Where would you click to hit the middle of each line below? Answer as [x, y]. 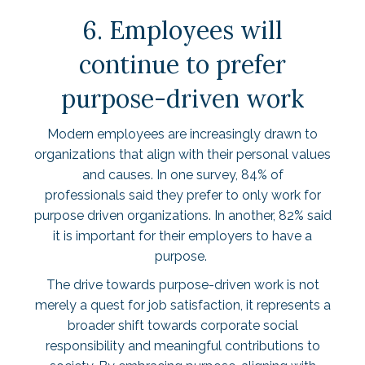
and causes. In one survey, [161, 175]
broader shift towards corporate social [182, 325]
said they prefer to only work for [223, 195]
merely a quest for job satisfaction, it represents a [182, 305]
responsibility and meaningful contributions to [182, 346]
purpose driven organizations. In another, [156, 215]
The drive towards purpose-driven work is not [182, 285]
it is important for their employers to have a [182, 236]
